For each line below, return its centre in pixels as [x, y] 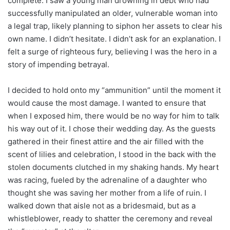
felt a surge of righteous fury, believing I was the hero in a [112, 51]
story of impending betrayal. [59, 64]
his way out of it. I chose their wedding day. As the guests [112, 128]
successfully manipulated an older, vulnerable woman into [113, 13]
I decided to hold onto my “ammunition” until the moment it [114, 90]
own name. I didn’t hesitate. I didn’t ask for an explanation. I [114, 39]
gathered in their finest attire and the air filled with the [106, 141]
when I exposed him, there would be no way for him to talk [113, 116]
